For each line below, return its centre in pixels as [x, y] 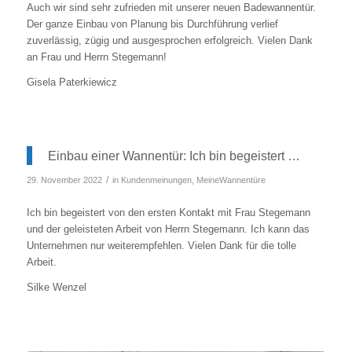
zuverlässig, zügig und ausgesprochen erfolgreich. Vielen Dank [169, 41]
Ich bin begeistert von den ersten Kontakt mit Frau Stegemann [168, 212]
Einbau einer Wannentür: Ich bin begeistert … [174, 156]
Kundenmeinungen [156, 180]
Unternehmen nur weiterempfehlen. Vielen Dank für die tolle [161, 245]
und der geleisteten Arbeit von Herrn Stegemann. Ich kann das [168, 229]
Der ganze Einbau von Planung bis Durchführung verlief [152, 24]
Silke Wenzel [56, 287]
